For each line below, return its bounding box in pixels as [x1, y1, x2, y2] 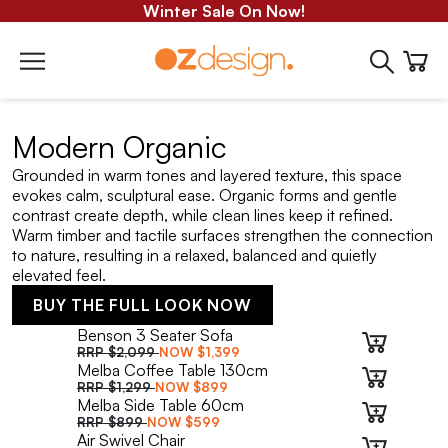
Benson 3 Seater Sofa [77, 325, 233, 345]
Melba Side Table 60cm [77, 395, 244, 415]
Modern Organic [12, 128, 227, 165]
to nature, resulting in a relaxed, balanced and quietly [12, 245, 377, 265]
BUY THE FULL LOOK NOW [33, 295, 252, 315]
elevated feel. [12, 265, 106, 285]
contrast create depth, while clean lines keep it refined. [12, 205, 393, 225]
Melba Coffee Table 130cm [77, 360, 268, 380]
